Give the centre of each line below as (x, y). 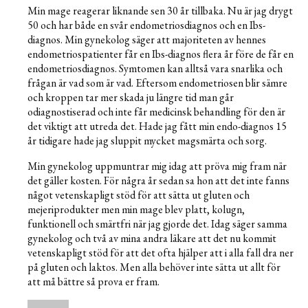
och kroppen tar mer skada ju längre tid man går (131, 98)
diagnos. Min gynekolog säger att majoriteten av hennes (147, 40)
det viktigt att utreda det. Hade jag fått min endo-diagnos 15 (157, 126)
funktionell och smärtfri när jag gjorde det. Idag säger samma (157, 224)
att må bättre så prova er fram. (93, 282)
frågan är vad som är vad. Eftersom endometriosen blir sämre (157, 83)
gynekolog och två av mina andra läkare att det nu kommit (152, 239)
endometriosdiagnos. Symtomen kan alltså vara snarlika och (155, 69)
